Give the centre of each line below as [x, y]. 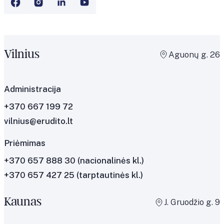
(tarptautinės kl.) [110, 175]
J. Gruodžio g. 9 [192, 202]
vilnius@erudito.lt [38, 121]
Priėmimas [25, 143]
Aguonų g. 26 [194, 54]
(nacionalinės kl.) [111, 160]
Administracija [32, 89]
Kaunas [23, 202]
